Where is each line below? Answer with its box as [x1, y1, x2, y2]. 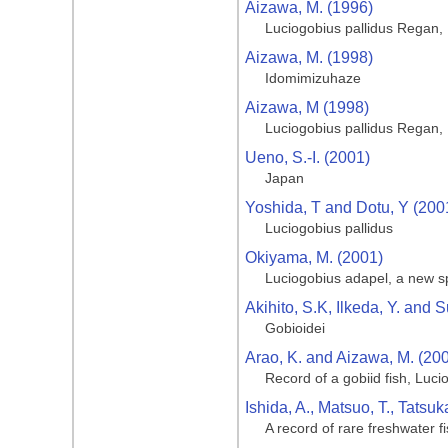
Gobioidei [265, 320, 325, 336]
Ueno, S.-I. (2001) [245, 149, 370, 166]
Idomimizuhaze [265, 70, 361, 86]
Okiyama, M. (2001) [245, 249, 383, 266]
